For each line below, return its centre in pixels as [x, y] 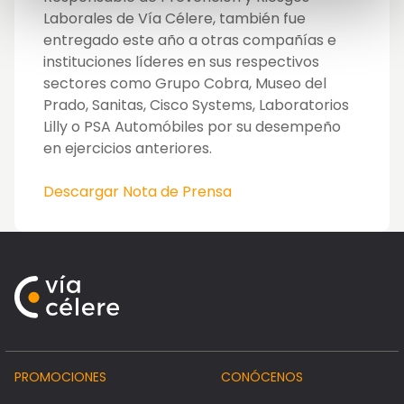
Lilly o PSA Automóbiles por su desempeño [192, 127]
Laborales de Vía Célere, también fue [174, 19]
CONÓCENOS [262, 377]
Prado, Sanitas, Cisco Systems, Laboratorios [196, 106]
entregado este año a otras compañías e [190, 41]
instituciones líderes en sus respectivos [181, 62]
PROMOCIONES [60, 377]
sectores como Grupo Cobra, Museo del [185, 84]
